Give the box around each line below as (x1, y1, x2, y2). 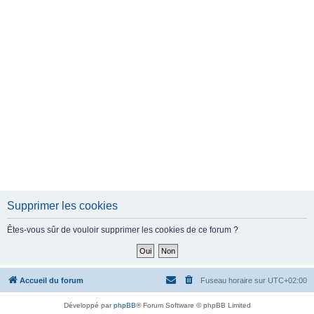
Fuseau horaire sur (200, 276, 268, 285)
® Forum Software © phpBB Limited (135, 301, 251, 309)
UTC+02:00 (268, 276, 307, 285)
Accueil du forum (20, 276, 83, 285)
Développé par (63, 301, 114, 309)
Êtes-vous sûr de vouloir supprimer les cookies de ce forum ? (7, 225, 238, 235)
